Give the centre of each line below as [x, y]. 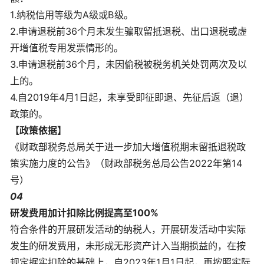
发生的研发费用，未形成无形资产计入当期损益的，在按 [128, 246]
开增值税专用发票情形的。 [67, 48]
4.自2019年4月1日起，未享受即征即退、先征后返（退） [129, 98]
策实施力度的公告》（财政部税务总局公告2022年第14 [126, 164]
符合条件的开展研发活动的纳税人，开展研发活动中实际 [128, 230]
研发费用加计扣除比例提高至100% [84, 213]
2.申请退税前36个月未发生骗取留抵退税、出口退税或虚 [128, 32]
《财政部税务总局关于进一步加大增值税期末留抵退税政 [128, 147]
